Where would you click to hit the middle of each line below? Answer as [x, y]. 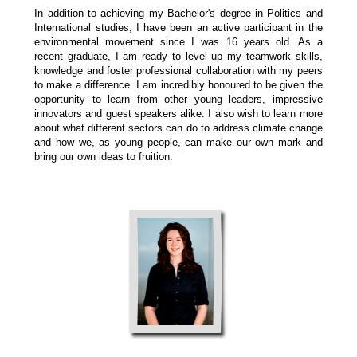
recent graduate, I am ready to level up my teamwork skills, [178, 57]
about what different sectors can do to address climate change [178, 128]
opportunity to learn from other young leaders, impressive [178, 100]
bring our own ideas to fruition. [106, 157]
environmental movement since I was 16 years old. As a [178, 42]
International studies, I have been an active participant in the [178, 28]
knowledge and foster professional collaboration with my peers [178, 71]
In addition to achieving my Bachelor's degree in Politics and [178, 14]
